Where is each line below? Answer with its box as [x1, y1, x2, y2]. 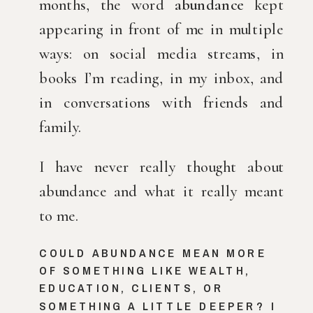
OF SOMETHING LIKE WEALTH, [39, 263, 251, 279]
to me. [39, 206, 78, 226]
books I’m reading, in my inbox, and [39, 68, 284, 88]
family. [39, 117, 82, 137]
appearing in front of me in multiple [39, 19, 284, 39]
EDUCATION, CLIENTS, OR [39, 280, 224, 297]
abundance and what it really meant [39, 182, 284, 202]
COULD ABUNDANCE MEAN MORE [39, 245, 268, 261]
